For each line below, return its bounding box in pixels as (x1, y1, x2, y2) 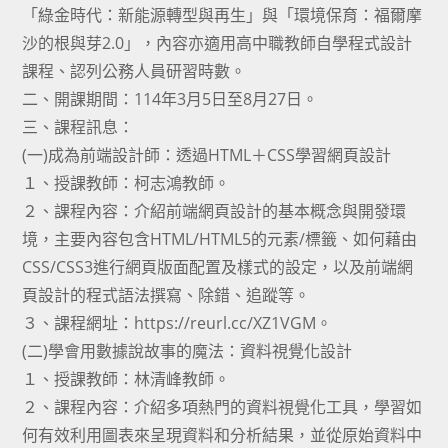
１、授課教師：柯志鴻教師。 (22, 172, 231, 194)
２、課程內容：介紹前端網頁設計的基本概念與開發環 (22, 200, 407, 222)
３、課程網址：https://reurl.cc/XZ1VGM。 (22, 312, 333, 334)
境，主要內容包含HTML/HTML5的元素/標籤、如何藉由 (22, 228, 418, 250)
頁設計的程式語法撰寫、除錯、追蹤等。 (22, 284, 311, 306)
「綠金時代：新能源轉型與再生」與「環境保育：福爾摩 (22, 4, 423, 26)
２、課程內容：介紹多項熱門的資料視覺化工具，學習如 (22, 396, 423, 418)
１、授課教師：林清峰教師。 (22, 368, 231, 390)
